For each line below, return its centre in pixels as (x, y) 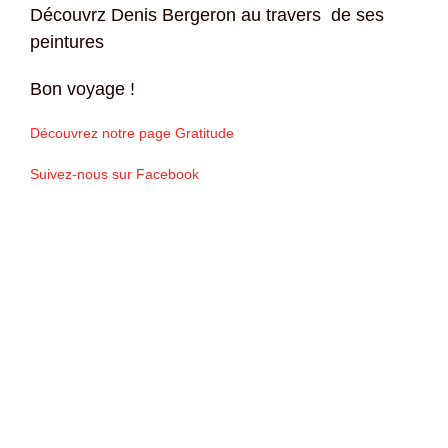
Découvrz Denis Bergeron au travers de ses (207, 15)
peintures (67, 42)
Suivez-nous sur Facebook (114, 174)
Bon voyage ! (82, 89)
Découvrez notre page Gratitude (132, 133)
